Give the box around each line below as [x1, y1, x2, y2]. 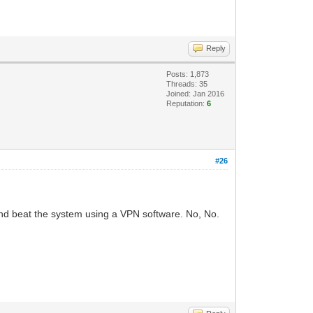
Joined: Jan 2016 [166, 89, 225, 98]
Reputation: [166, 99, 208, 108]
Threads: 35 [166, 79, 208, 88]
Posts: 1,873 [166, 69, 210, 78]
